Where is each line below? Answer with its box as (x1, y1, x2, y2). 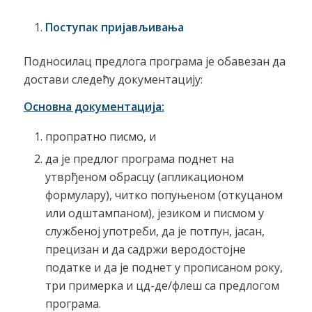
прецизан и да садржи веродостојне (45, 241, 246, 257)
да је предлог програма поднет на (45, 150, 234, 166)
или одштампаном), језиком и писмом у (45, 205, 264, 221)
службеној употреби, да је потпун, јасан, (45, 223, 265, 239)
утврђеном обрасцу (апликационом (45, 169, 244, 185)
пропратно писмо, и (45, 128, 156, 144)
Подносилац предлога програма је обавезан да (23, 53, 286, 69)
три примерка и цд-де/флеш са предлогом (45, 277, 279, 293)
